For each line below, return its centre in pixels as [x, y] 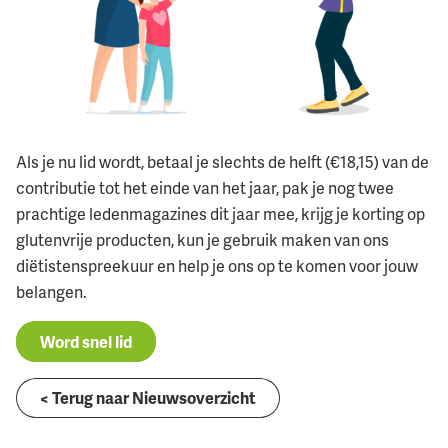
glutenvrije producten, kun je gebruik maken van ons [202, 240]
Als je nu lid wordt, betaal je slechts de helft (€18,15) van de [222, 162]
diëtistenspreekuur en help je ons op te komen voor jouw [217, 266]
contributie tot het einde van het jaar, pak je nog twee [205, 188]
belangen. [51, 292]
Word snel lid [86, 341]
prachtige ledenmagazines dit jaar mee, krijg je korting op [220, 214]
